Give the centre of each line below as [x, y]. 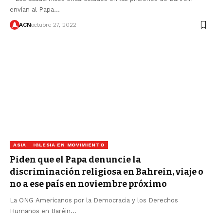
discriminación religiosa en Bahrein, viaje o [107, 172]
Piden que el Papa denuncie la [75, 160]
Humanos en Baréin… [43, 211]
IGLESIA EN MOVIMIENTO [69, 145]
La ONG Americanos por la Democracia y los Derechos [94, 200]
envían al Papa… [35, 10]
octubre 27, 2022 [54, 25]
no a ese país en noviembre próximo [88, 184]
